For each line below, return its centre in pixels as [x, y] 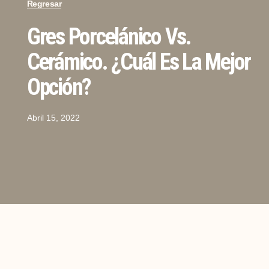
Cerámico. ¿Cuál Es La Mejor [139, 62]
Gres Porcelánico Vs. [109, 37]
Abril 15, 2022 [53, 118]
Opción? [59, 87]
